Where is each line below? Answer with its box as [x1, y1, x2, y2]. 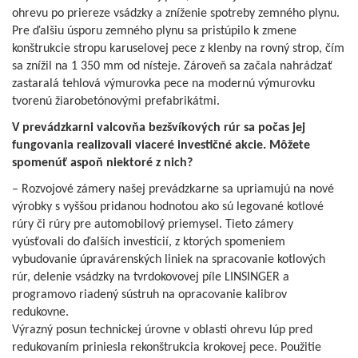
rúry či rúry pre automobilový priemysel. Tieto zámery [12, 217, 293, 231]
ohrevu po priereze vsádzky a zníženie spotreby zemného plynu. [12, 6, 340, 20]
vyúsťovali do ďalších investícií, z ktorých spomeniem [12, 235, 285, 249]
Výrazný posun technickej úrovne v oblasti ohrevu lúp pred [12, 323, 312, 336]
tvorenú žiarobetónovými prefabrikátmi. [12, 94, 220, 108]
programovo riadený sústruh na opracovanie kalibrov [12, 288, 287, 301]
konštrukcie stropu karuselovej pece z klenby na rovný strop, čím [12, 42, 344, 55]
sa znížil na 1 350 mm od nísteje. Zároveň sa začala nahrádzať [12, 59, 332, 73]
